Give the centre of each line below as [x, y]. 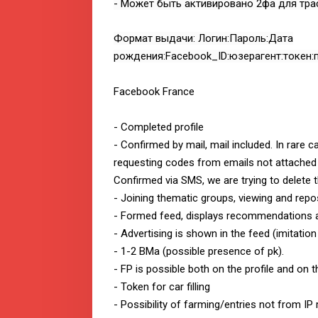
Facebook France [154, 92]
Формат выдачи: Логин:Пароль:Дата [203, 39]
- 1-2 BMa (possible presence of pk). [199, 252]
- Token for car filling [162, 287]
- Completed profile [159, 127]
